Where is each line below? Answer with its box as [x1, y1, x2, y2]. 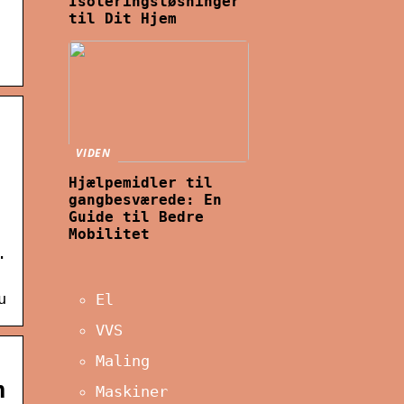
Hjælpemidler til [69, 173, 213, 191]
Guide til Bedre [69, 207, 204, 225]
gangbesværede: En [69, 190, 222, 208]
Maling [96, 351, 150, 370]
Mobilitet [69, 225, 150, 243]
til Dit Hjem [69, 9, 177, 27]
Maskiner [96, 381, 168, 400]
